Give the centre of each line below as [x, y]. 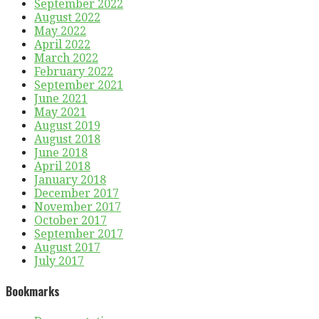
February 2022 [74, 71]
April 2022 [62, 44]
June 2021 [61, 98]
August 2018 [67, 139]
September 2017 [79, 234]
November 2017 [78, 206]
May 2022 [60, 31]
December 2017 [77, 193]
